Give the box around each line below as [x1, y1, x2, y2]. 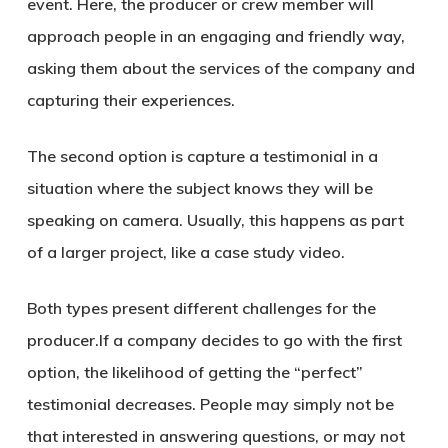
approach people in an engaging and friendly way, [26, 26, 405, 46]
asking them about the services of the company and [26, 58, 415, 78]
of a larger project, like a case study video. [26, 242, 345, 262]
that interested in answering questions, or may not [26, 426, 405, 446]
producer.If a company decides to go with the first [26, 330, 402, 350]
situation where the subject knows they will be [26, 178, 373, 198]
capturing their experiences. [26, 90, 235, 110]
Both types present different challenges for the [26, 298, 376, 318]
